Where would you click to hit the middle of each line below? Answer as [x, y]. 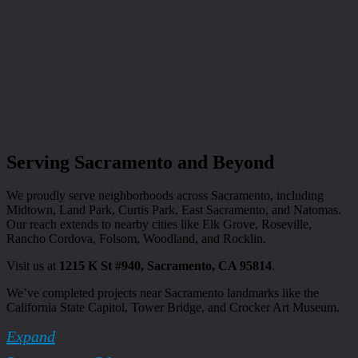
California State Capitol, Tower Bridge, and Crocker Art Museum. [173, 308]
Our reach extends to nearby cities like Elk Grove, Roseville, [159, 225]
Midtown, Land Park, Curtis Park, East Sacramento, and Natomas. [174, 210]
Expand [31, 337]
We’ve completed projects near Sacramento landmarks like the [163, 293]
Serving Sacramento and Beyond [140, 162]
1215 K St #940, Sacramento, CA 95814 [165, 266]
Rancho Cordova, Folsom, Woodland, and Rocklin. [136, 239]
